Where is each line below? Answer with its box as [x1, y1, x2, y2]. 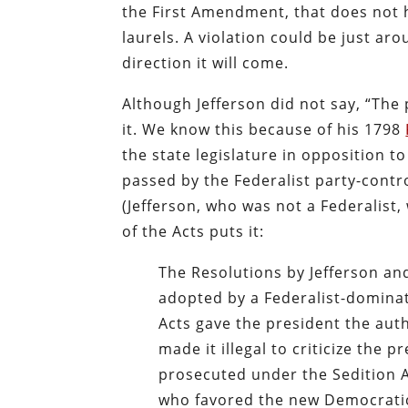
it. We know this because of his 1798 [122, 118, 406, 139]
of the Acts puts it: [122, 220, 265, 241]
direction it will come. [122, 52, 290, 73]
